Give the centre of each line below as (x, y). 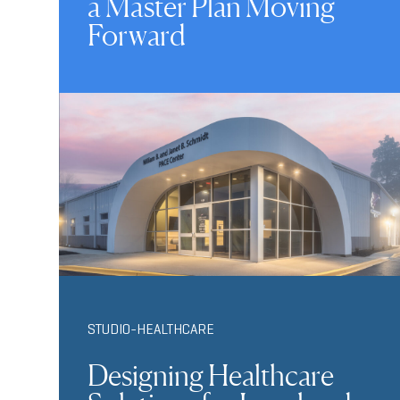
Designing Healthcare (211, 376)
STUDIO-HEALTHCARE (151, 329)
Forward (137, 36)
